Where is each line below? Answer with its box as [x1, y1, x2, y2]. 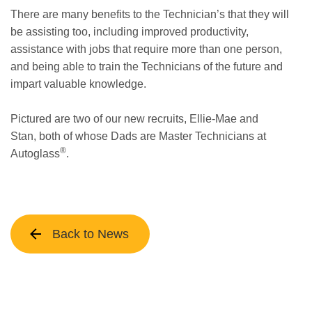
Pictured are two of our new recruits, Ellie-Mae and [10, 112, 258, 125]
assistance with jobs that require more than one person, [10, 42, 282, 55]
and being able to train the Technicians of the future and [10, 60, 283, 72]
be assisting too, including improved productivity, [10, 25, 249, 38]
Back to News [52, 226, 129, 241]
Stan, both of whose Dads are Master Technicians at [10, 130, 266, 142]
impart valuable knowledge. [10, 77, 146, 90]
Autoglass [10, 147, 60, 159]
